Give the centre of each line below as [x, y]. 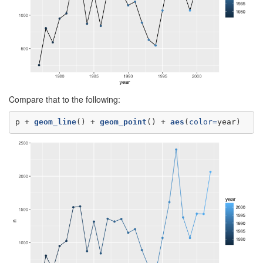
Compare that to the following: [65, 99]
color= [203, 122]
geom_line [55, 122]
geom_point [123, 122]
